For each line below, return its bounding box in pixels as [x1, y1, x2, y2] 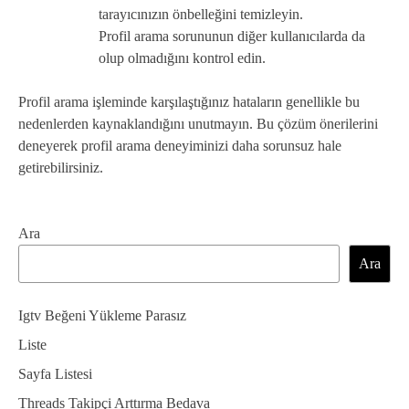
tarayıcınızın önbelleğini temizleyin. [99, 5, 303, 22]
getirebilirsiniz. [18, 159, 103, 175]
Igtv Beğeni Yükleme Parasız [18, 307, 186, 323]
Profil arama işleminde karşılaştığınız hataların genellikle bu [18, 93, 360, 110]
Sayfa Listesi [18, 365, 92, 382]
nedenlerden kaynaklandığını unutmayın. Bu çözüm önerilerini [18, 115, 378, 131]
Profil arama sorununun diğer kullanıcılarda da [99, 27, 365, 44]
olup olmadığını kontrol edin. [99, 49, 266, 66]
